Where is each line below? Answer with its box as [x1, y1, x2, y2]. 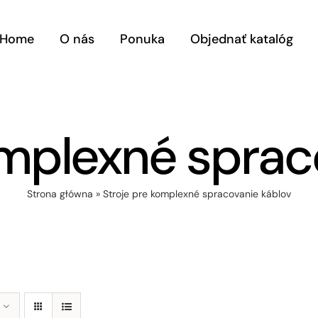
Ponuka [120, 31, 165, 48]
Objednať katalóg [190, 31, 294, 48]
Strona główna [27, 187, 93, 200]
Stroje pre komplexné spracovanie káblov [103, 187, 291, 200]
